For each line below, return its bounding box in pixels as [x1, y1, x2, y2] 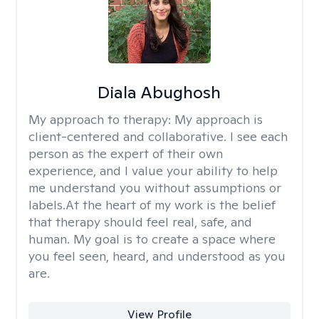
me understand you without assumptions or [28, 179, 281, 196]
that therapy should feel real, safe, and [28, 214, 252, 230]
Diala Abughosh [98, 81, 221, 103]
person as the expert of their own [28, 145, 223, 162]
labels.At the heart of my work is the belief [28, 197, 276, 213]
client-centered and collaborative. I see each [28, 128, 288, 145]
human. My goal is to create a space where [28, 231, 276, 247]
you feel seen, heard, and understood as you [28, 248, 286, 264]
